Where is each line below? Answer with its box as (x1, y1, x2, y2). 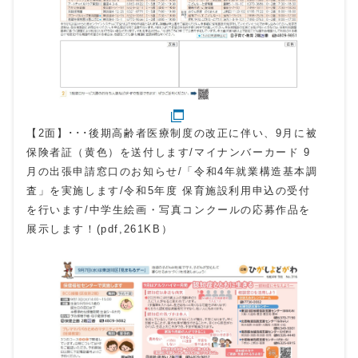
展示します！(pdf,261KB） (26, 222, 173, 235)
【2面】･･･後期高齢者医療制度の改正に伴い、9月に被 (26, 126, 318, 139)
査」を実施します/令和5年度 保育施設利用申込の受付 (26, 184, 311, 197)
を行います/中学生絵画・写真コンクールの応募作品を (26, 203, 311, 216)
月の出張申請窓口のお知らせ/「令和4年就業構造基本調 (26, 165, 318, 177)
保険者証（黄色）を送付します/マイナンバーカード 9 (26, 145, 311, 158)
